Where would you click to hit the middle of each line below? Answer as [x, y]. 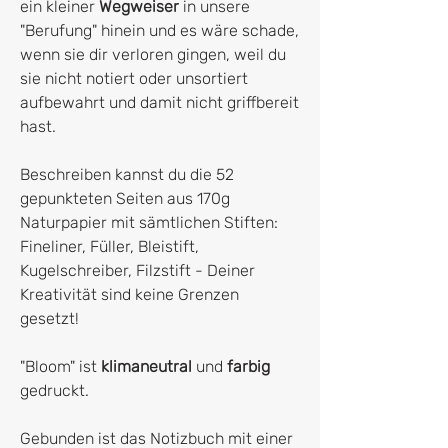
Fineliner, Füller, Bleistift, [109, 246]
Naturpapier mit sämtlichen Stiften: [149, 222]
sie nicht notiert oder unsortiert [134, 78]
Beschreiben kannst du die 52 [127, 174]
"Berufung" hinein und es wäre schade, [159, 30]
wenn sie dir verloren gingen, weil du [153, 54]
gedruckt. [54, 390]
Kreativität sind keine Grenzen [129, 294]
